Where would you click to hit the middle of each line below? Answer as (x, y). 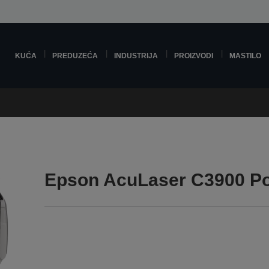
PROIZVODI (194, 56)
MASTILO (246, 56)
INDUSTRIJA (136, 56)
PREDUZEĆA (75, 56)
